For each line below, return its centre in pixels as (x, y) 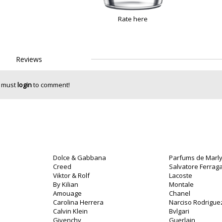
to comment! (51, 85)
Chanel (180, 193)
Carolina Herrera (78, 202)
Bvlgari (179, 211)
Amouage (67, 193)
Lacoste (181, 175)
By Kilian (66, 184)
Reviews (29, 59)
